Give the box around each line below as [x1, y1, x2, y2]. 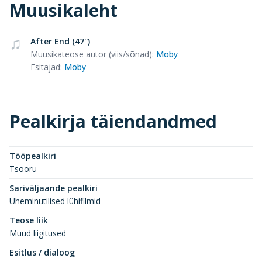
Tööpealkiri [9, 150, 56, 161]
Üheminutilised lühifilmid [9, 195, 101, 206]
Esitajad [30, 61, 60, 73]
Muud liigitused [9, 227, 66, 239]
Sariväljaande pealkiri [9, 182, 98, 194]
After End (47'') [30, 36, 90, 47]
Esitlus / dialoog [9, 247, 75, 258]
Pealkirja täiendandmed [9, 109, 217, 133]
